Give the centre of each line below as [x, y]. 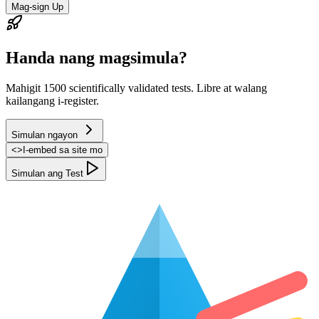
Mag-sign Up [37, 7]
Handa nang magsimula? [96, 57]
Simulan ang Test [47, 173]
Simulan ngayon [45, 135]
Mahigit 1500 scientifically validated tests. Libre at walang [136, 88]
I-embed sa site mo [63, 150]
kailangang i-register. [52, 100]
